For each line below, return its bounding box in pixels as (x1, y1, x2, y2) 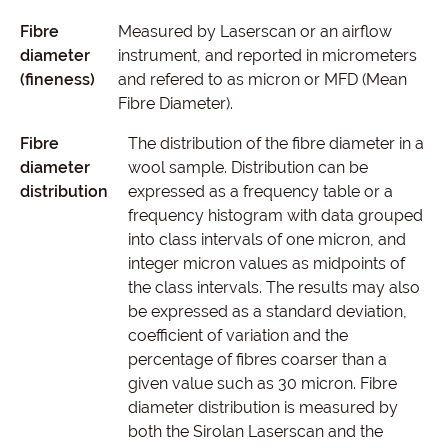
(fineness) (20, 70, 95, 89)
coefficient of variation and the (128, 326, 348, 345)
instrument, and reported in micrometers (117, 46, 417, 65)
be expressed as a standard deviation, (128, 302, 407, 321)
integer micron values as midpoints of (128, 254, 405, 273)
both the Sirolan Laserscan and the (128, 422, 383, 441)
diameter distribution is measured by (128, 398, 398, 417)
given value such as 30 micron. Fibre (128, 374, 397, 393)
